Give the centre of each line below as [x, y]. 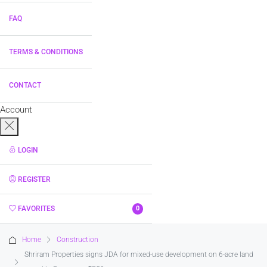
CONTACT [25, 85]
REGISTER [34, 179]
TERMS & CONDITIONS [46, 52]
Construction [77, 240]
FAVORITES [36, 209]
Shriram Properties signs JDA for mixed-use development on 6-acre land [139, 254]
